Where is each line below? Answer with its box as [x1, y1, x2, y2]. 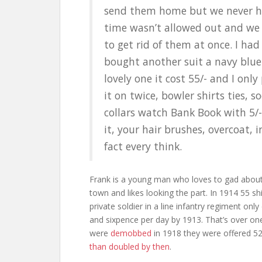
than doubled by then [89, 241, 170, 252]
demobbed [111, 227, 151, 239]
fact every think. [104, 139, 182, 153]
